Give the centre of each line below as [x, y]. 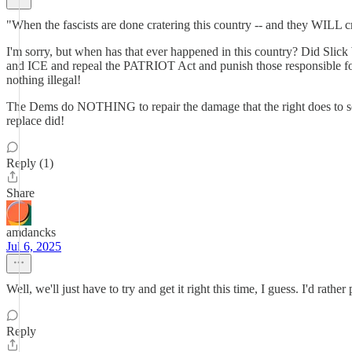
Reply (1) [30, 163]
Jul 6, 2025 [34, 246]
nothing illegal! [44, 80]
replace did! [35, 121]
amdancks [31, 232]
